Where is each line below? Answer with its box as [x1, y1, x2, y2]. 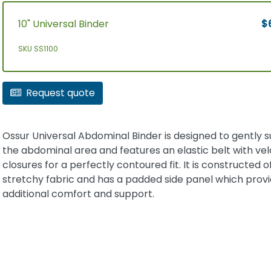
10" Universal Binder [18, 16, 109, 31]
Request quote [25, 85, 95, 100]
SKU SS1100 [18, 43, 58, 54]
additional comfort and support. [2, 186, 154, 201]
